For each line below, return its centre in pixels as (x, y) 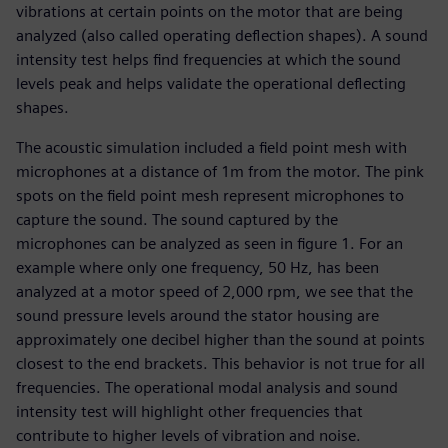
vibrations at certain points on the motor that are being (209, 12)
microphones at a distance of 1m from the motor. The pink (220, 172)
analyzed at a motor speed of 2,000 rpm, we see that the (214, 292)
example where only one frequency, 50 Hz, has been (197, 268)
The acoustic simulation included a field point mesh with (211, 148)
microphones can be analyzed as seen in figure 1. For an (209, 244)
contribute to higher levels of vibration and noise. (188, 436)
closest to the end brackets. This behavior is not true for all (220, 364)
